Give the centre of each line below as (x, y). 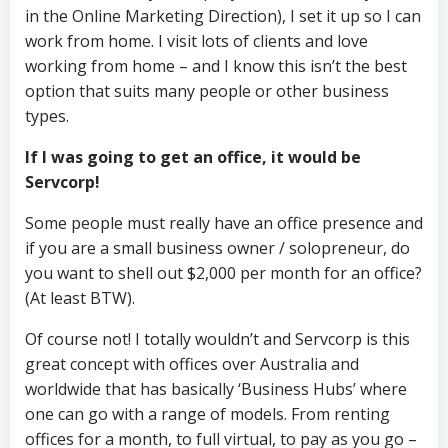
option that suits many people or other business (207, 91)
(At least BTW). (80, 298)
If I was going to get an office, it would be (193, 157)
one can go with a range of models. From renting (207, 414)
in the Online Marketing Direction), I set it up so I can (223, 16)
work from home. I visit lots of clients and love (196, 41)
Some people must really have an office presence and (224, 223)
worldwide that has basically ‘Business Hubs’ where (216, 389)
